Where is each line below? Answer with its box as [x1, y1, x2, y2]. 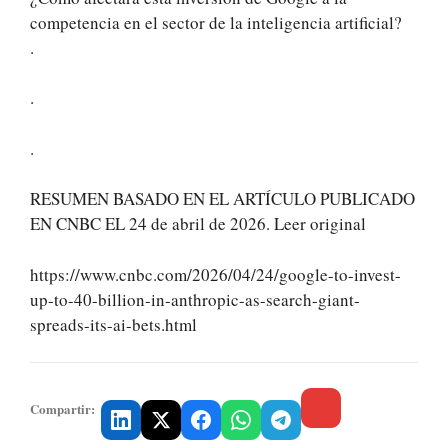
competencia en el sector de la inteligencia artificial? [30, 10, 402, 34]
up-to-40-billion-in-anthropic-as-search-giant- [30, 287, 360, 311]
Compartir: [30, 399, 95, 419]
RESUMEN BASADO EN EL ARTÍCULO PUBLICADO [30, 187, 415, 211]
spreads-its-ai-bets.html [30, 312, 197, 336]
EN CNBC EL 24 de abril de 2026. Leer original [30, 212, 366, 236]
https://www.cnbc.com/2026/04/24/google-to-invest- [30, 262, 401, 286]
